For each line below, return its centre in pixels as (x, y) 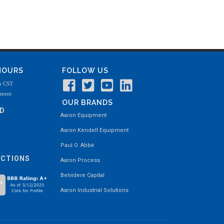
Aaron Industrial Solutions (95, 190)
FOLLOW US (85, 70)
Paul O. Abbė (77, 145)
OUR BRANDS (88, 102)
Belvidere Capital (83, 175)
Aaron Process (80, 160)
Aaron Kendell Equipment (95, 130)
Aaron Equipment (84, 115)
